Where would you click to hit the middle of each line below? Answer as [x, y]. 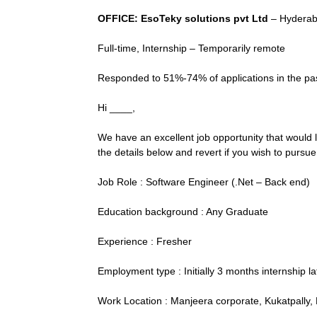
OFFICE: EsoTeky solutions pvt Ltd [183, 18]
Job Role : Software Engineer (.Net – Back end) [204, 182]
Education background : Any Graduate [183, 212]
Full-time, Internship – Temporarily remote [191, 48]
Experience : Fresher [145, 241]
